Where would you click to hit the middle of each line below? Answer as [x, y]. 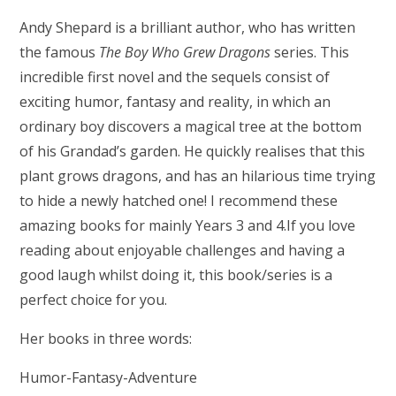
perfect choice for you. [94, 299]
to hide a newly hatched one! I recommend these [179, 200]
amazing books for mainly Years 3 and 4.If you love [188, 225]
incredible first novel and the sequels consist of [175, 76]
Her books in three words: [106, 338]
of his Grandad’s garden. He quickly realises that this [193, 151]
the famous [60, 52]
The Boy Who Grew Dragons [187, 52]
